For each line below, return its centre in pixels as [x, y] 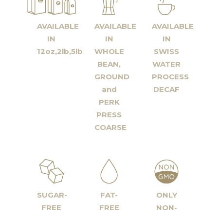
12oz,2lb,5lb [60, 52]
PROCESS [171, 77]
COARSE [110, 127]
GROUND [112, 77]
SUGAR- [52, 195]
